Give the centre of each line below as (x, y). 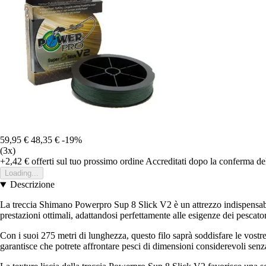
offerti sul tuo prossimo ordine (86, 161)
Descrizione (32, 185)
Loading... (22, 173)
